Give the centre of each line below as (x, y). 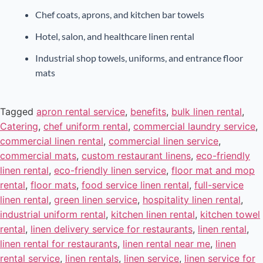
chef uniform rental (86, 127)
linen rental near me (166, 244)
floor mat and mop (213, 171)
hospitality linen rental (192, 200)
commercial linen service (163, 141)
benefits (148, 112)
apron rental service (81, 112)
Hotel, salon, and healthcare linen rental (115, 36)
